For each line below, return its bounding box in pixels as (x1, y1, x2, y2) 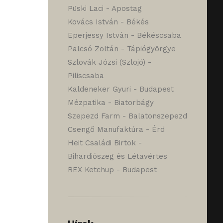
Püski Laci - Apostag (68, 4, 142, 13)
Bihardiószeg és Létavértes (68, 152, 167, 161)
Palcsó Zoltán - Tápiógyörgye (68, 44, 176, 53)
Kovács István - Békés (68, 17, 149, 26)
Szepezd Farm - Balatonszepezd (68, 111, 187, 120)
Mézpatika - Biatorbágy (68, 98, 154, 107)
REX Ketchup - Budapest (68, 165, 157, 174)
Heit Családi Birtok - (68, 138, 142, 147)
